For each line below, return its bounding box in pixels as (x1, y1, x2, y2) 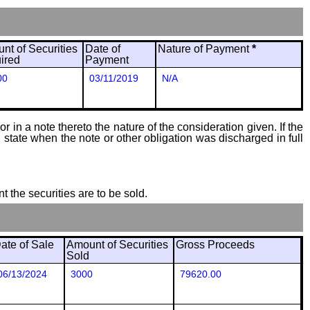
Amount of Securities (66, 239, 168, 250)
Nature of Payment (158, 43, 252, 55)
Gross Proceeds (176, 239, 255, 250)
